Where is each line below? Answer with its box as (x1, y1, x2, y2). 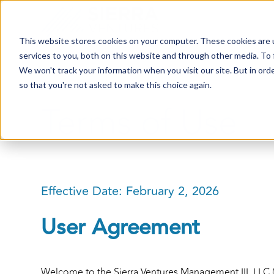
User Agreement (41, 211, 201, 244)
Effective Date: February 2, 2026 (41, 182, 220, 201)
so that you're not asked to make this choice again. (18, 79, 212, 90)
